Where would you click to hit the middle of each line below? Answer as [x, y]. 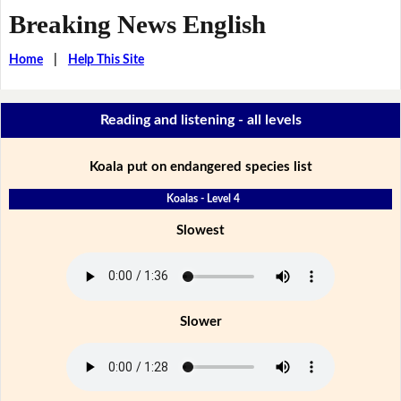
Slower [200, 321]
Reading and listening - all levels [200, 120]
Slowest [200, 230]
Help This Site [106, 60]
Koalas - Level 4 [204, 198]
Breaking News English [137, 24]
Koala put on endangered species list [200, 166]
